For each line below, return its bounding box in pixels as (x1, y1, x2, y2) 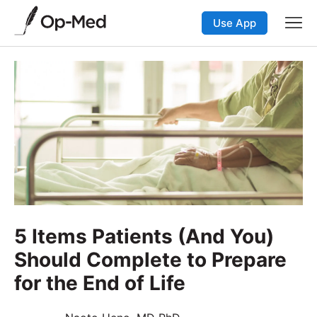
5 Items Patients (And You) (14, 224, 274, 248)
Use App (213, 16, 256, 30)
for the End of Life (14, 270, 185, 295)
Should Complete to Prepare (14, 247, 287, 272)
